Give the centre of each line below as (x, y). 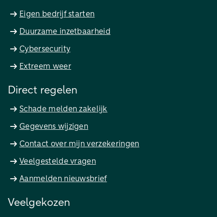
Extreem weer (45, 67)
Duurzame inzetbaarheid (65, 32)
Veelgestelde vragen (58, 162)
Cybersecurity (45, 49)
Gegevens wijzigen (54, 127)
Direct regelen (43, 91)
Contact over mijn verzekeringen (79, 144)
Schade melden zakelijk (63, 109)
